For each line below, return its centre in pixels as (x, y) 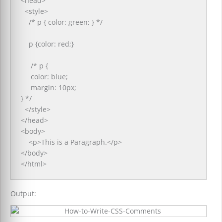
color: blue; (44, 76)
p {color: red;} (47, 44)
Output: (23, 193)
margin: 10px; (49, 87)
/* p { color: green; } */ (62, 22)
